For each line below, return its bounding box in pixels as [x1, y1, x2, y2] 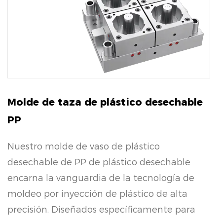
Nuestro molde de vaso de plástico [7, 141, 160, 152]
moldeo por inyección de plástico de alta [7, 188, 187, 199]
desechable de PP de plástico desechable [7, 156, 190, 168]
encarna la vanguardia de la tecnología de [7, 172, 194, 184]
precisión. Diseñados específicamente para [7, 204, 195, 215]
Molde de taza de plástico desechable [7, 96, 203, 108]
